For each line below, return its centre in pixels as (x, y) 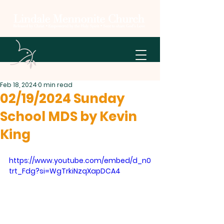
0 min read (55, 85)
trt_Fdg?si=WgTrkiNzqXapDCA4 (65, 171)
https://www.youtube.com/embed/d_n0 (80, 160)
